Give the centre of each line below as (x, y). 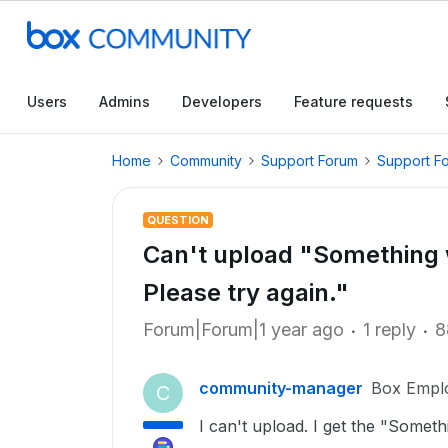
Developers (222, 101)
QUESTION (178, 220)
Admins (124, 101)
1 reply (389, 329)
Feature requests (353, 101)
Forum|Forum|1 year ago (243, 329)
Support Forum (309, 160)
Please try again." (246, 292)
